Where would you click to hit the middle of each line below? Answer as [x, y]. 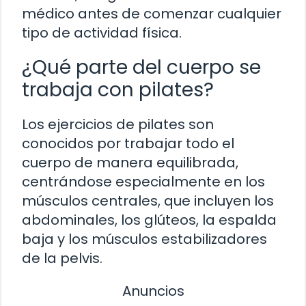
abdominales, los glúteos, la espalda [149, 220]
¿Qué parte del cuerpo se [141, 67]
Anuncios [153, 291]
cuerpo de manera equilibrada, [130, 162]
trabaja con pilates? [118, 89]
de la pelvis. [62, 258]
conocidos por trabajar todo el [128, 143]
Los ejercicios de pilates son [118, 124]
